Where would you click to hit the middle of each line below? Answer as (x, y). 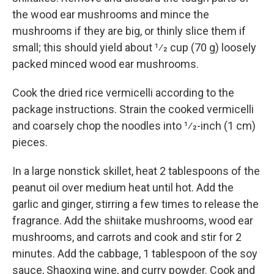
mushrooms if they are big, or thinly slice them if (129, 31)
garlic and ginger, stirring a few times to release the (135, 204)
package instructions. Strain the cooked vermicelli (133, 109)
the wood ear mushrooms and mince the (111, 14)
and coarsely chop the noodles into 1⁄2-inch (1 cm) (134, 126)
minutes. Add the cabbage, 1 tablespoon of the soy (135, 254)
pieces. (30, 142)
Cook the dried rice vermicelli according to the (123, 93)
